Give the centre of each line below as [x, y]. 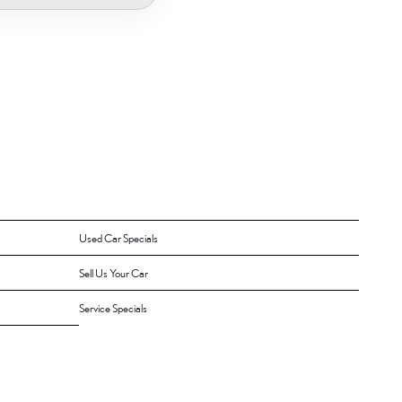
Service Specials [113, 308]
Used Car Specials [118, 238]
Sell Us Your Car [114, 273]
